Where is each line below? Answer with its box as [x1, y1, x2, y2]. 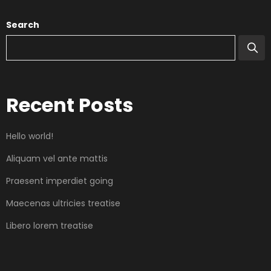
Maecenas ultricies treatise [6, 197, 120, 210]
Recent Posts [6, 91, 133, 119]
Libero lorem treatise [6, 220, 93, 232]
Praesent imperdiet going [6, 175, 113, 188]
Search [6, 19, 39, 31]
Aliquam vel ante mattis [6, 152, 108, 165]
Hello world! [6, 130, 53, 143]
